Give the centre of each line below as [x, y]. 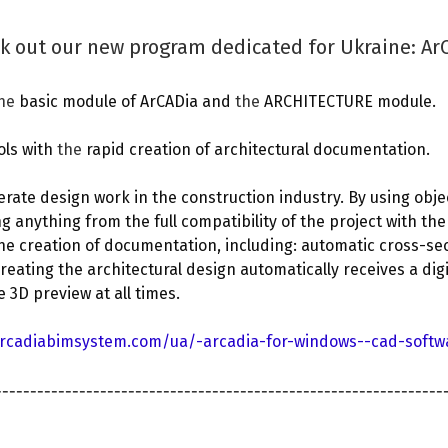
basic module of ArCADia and [127, 101]
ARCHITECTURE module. [350, 101]
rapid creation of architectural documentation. [258, 149]
